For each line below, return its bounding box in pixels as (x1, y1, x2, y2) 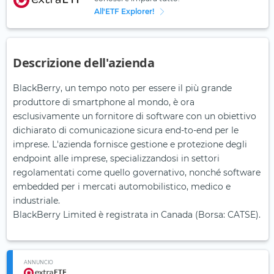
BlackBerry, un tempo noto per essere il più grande (13, 83, 232, 94)
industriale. (13, 195, 60, 207)
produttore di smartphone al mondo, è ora (13, 97, 194, 108)
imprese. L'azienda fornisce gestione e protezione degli (13, 139, 247, 150)
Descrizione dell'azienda (13, 54, 155, 72)
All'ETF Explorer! (94, 7, 154, 17)
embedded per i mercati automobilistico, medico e (13, 181, 231, 193)
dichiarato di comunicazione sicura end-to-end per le (13, 125, 239, 136)
